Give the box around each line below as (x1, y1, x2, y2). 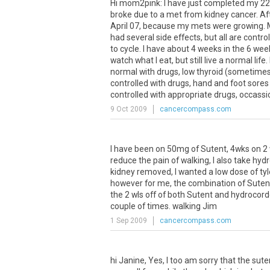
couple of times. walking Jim (110, 201, 217, 211)
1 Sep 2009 (110, 216, 147, 225)
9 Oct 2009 (110, 105, 147, 113)
